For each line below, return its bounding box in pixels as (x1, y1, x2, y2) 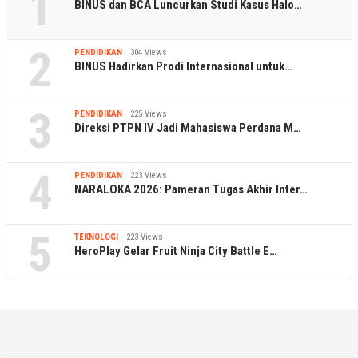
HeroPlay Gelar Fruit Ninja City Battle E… (74, 244, 277, 259)
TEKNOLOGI (74, 232, 118, 243)
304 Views (130, 47, 167, 58)
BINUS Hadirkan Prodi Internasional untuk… (74, 59, 292, 74)
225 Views (130, 109, 167, 120)
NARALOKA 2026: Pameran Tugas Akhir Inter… (74, 182, 308, 197)
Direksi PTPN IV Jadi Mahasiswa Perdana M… (74, 121, 301, 136)
